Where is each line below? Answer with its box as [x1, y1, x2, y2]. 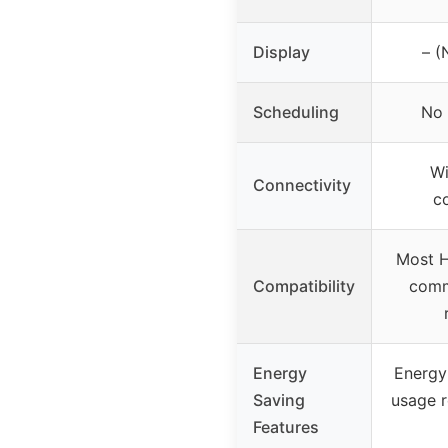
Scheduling [253, 101, 339, 122]
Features [253, 416, 319, 437]
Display [253, 41, 310, 62]
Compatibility [253, 275, 355, 296]
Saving [253, 389, 305, 410]
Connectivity [253, 174, 351, 195]
